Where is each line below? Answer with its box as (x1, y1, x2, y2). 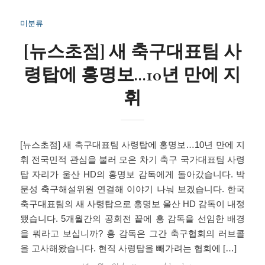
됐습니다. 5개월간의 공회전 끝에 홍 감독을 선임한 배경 (20, 214, 245, 224)
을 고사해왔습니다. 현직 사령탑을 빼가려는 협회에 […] (20, 243, 237, 254)
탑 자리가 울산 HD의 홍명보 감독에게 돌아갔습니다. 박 (20, 169, 245, 180)
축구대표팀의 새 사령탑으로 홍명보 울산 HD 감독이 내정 (20, 199, 245, 209)
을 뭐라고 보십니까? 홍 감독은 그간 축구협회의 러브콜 (20, 228, 245, 239)
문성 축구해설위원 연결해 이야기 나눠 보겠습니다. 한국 (20, 184, 245, 195)
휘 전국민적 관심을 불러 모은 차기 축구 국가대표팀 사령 (20, 154, 245, 165)
